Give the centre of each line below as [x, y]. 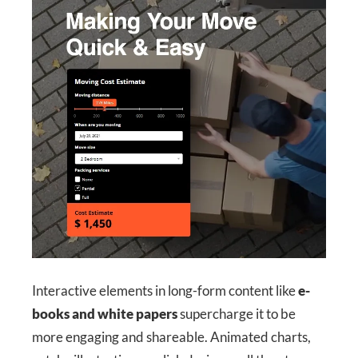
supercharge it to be [237, 313]
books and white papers [105, 313]
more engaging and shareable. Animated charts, [171, 336]
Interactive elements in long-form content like [165, 290]
